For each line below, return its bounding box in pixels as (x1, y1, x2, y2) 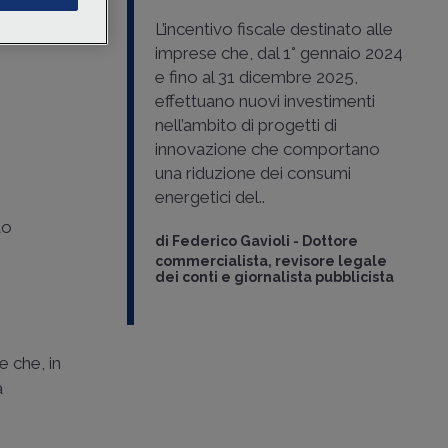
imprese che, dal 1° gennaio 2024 (154, 43, 403, 64)
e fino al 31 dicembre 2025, (154, 67, 358, 88)
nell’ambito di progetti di (154, 115, 337, 136)
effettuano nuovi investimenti (154, 91, 375, 112)
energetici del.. (154, 187, 265, 208)
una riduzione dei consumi (154, 163, 351, 184)
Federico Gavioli (171, 233, 290, 250)
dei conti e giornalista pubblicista (154, 269, 394, 286)
